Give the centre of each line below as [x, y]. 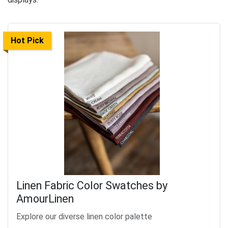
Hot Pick [27, 40]
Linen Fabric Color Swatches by [92, 185]
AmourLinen [45, 198]
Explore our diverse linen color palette [84, 216]
